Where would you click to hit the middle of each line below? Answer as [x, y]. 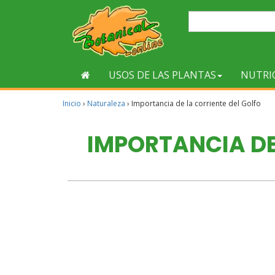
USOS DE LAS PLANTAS [162, 75]
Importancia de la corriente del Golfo [196, 103]
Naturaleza [106, 103]
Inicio [72, 103]
